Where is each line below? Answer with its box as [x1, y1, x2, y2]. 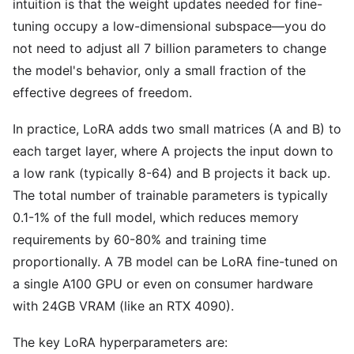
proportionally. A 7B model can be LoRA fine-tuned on [13, 254, 337, 269]
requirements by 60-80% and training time [13, 232, 266, 247]
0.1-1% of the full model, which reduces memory [13, 209, 299, 225]
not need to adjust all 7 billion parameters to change [13, 40, 326, 56]
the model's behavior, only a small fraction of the [13, 62, 306, 78]
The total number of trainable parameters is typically [13, 187, 328, 203]
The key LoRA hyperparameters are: [13, 334, 228, 350]
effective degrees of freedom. [13, 85, 192, 100]
